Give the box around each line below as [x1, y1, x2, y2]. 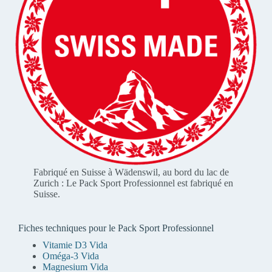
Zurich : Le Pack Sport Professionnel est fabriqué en [33, 177, 233, 188]
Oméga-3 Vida [42, 250, 100, 261]
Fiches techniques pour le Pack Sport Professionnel [18, 222, 214, 233]
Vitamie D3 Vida [42, 239, 108, 250]
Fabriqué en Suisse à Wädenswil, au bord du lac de [33, 166, 229, 177]
